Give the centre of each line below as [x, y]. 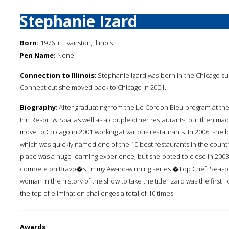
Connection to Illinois [57, 75]
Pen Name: [38, 55]
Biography [38, 107]
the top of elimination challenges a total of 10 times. [97, 193]
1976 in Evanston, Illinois [76, 43]
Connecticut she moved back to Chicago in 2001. [93, 87]
